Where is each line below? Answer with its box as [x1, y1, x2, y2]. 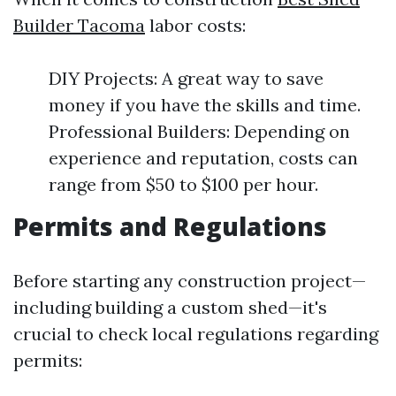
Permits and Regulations [13, 209, 327, 243]
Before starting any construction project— [13, 270, 366, 292]
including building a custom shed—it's [13, 296, 327, 318]
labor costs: [145, 14, 246, 36]
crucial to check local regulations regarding [13, 323, 378, 345]
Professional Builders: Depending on [49, 120, 350, 142]
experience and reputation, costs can [49, 147, 358, 169]
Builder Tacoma [13, 14, 145, 36]
